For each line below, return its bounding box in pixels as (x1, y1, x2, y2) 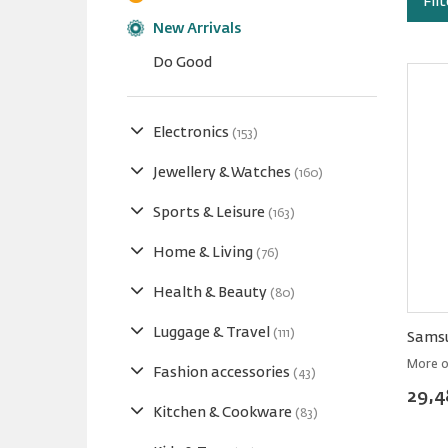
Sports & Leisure (153, 206, 268, 220)
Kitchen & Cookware (153, 406, 295, 420)
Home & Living (153, 246, 256, 260)
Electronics (153, 126, 232, 140)
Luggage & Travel (153, 326, 273, 340)
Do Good (153, 56, 212, 70)
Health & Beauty (153, 286, 270, 300)
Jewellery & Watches (153, 166, 294, 180)
